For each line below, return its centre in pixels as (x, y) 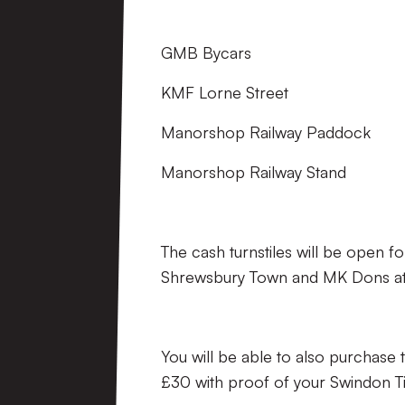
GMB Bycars (206, 52)
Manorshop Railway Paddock (266, 132)
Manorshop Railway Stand (254, 172)
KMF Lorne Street (225, 92)
